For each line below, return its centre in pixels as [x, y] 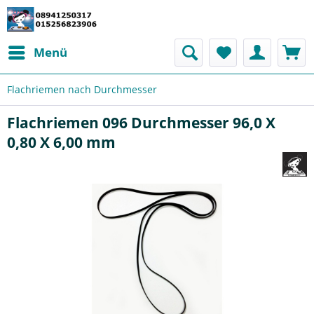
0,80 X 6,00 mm [61, 142]
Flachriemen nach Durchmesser [82, 89]
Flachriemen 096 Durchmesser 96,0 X [141, 123]
